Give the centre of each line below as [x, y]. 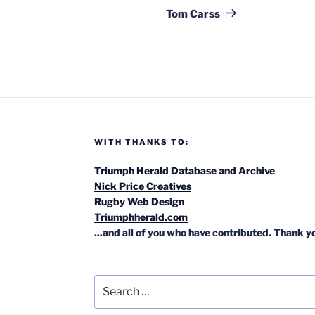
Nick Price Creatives [142, 186]
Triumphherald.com [141, 217]
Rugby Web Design [139, 201]
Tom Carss [193, 14]
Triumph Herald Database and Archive [184, 170]
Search [110, 281]
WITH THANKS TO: [141, 142]
